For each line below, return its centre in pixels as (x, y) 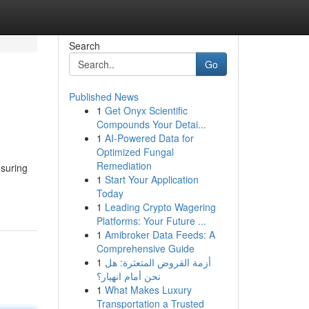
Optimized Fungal (135, 152)
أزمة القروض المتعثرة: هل (158, 262)
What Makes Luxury (148, 290)
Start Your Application (151, 179)
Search (84, 46)
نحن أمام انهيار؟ (128, 276)
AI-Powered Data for (149, 138)
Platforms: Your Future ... (151, 221)
